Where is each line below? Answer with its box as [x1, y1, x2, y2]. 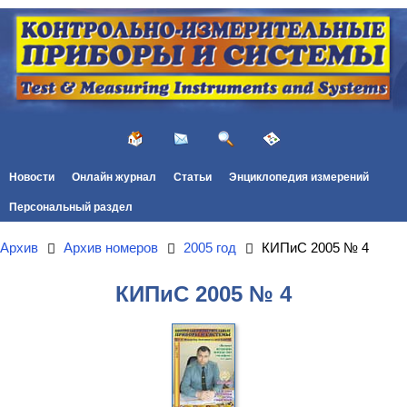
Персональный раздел [8, 200, 133, 213]
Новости [8, 170, 55, 184]
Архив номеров [64, 240, 158, 255]
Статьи [173, 170, 212, 184]
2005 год [184, 240, 236, 255]
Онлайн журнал [71, 170, 156, 184]
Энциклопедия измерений [229, 170, 370, 184]
